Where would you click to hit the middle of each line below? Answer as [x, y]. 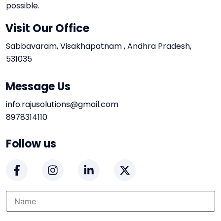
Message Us [38, 87]
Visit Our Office [47, 29]
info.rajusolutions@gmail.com [62, 105]
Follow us [31, 144]
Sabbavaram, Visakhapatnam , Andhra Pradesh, [99, 46]
